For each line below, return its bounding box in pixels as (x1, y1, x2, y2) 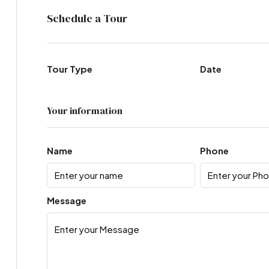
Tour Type (46, 63, 92, 75)
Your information (46, 104, 122, 118)
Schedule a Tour (46, 11, 127, 26)
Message (46, 195, 86, 207)
